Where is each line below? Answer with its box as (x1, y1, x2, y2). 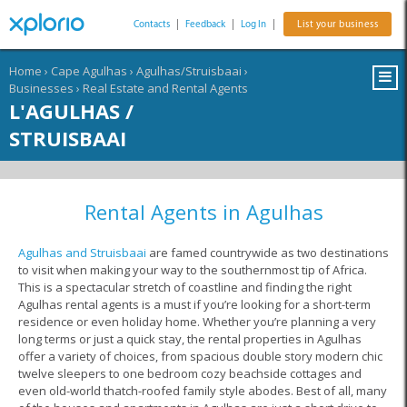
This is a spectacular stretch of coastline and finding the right (18, 279, 352, 295)
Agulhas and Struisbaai (18, 244, 146, 261)
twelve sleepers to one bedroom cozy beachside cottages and (18, 365, 362, 382)
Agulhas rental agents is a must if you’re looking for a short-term (18, 296, 371, 313)
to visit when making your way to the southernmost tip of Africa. (18, 262, 367, 278)
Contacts (134, 17, 170, 30)
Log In (241, 17, 266, 30)
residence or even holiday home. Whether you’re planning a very (18, 313, 376, 330)
